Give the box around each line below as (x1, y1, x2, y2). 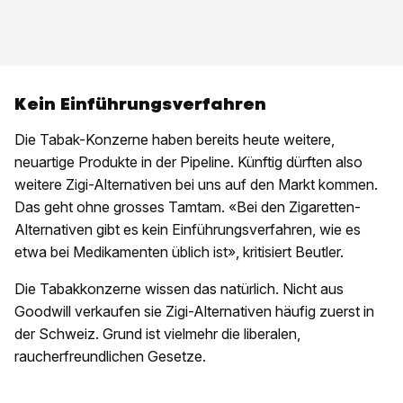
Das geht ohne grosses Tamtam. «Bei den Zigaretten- (14, 197, 361, 216)
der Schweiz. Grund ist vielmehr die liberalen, (14, 324, 300, 343)
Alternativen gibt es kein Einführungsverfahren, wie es (14, 219, 361, 238)
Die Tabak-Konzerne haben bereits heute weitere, (14, 130, 335, 148)
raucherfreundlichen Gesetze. (14, 346, 206, 365)
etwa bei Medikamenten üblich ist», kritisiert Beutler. (14, 242, 344, 261)
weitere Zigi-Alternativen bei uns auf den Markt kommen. (14, 175, 378, 193)
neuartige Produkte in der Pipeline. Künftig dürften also (14, 152, 363, 171)
